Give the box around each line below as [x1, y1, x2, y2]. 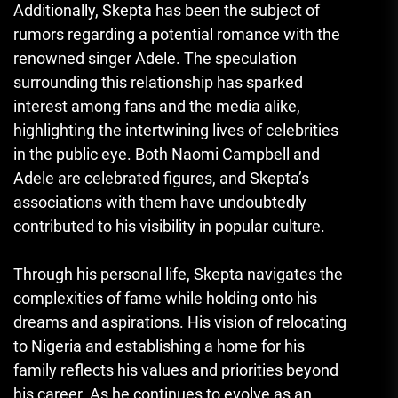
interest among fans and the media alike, [13, 96, 300, 115]
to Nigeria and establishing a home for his [13, 336, 305, 355]
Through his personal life [13, 264, 187, 283]
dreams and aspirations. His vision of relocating [13, 312, 346, 331]
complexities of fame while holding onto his [13, 288, 317, 307]
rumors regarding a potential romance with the [13, 24, 340, 44]
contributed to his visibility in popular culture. [13, 216, 325, 235]
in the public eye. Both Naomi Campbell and [13, 144, 320, 163]
